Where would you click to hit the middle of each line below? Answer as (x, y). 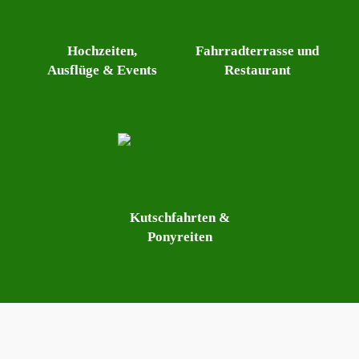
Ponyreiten (179, 237)
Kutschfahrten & (179, 218)
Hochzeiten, (102, 51)
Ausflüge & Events (102, 70)
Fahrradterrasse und (257, 51)
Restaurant (257, 70)
